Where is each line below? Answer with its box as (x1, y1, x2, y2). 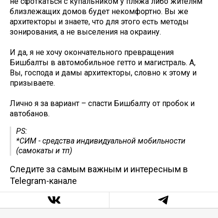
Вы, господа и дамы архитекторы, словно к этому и (10, 68, 197, 78)
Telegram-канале (10, 176, 77, 186)
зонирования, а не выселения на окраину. (10, 27, 163, 37)
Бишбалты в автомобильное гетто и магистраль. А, (10, 58, 196, 68)
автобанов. (10, 109, 50, 119)
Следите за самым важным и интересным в (10, 164, 188, 175)
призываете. (10, 78, 57, 88)
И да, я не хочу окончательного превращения (10, 48, 174, 57)
